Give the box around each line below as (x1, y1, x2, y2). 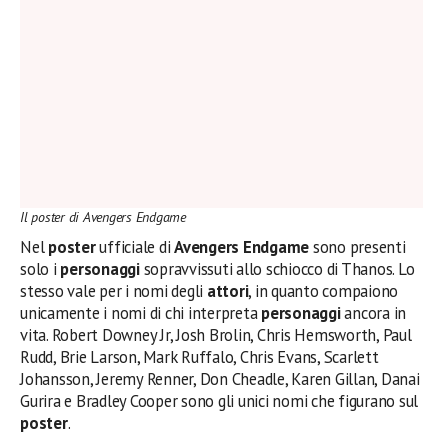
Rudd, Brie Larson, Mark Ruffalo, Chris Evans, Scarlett (20, 346, 379, 368)
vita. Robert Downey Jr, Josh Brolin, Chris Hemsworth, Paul (20, 324, 412, 346)
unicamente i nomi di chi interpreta (20, 302, 262, 324)
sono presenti (309, 236, 406, 258)
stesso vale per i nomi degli (20, 280, 207, 302)
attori (206, 280, 249, 302)
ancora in (340, 302, 407, 324)
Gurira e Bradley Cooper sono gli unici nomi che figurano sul (20, 390, 419, 412)
